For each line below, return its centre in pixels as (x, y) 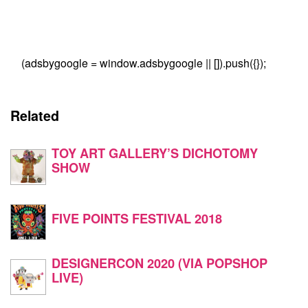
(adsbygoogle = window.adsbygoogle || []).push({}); (144, 63)
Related (35, 116)
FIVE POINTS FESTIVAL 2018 (137, 218)
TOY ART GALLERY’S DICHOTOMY (155, 153)
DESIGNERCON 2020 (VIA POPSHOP (159, 263)
